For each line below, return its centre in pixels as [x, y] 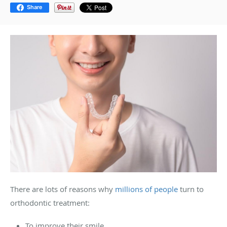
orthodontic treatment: [50, 202]
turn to [191, 189]
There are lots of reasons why [63, 189]
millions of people [146, 189]
